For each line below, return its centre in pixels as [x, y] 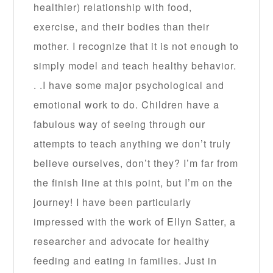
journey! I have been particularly [113, 202]
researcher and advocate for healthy [122, 241]
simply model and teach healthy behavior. [135, 66]
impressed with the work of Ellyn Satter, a [135, 222]
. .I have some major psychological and [129, 85]
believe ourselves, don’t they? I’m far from [136, 163]
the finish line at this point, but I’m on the [133, 183]
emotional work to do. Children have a [127, 105]
